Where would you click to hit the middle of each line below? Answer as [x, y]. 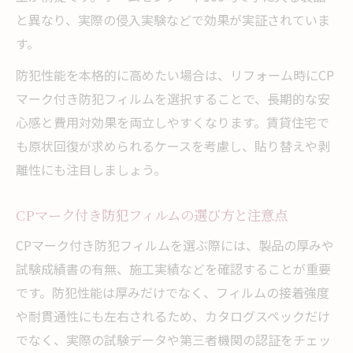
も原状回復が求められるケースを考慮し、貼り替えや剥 [173, 145]
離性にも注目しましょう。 [91, 169]
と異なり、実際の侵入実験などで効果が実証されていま [173, 19]
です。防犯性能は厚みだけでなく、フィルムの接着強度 [173, 292]
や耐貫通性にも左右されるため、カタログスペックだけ [173, 316]
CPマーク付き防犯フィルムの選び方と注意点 [152, 214]
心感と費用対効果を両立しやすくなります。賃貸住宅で [173, 122]
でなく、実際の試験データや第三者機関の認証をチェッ [173, 339]
